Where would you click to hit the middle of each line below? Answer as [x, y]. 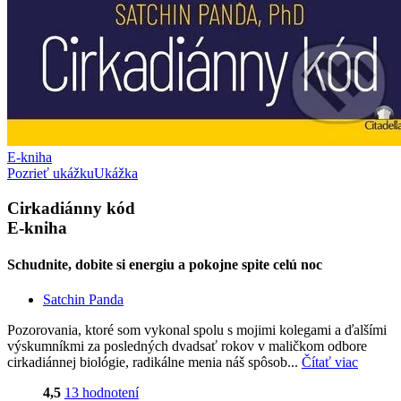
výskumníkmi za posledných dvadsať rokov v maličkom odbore [187, 346]
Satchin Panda [83, 300]
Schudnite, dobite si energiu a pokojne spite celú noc [165, 264]
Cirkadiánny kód [71, 208]
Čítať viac [330, 363]
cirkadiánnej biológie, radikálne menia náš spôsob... [154, 363]
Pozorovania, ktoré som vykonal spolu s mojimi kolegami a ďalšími [197, 330]
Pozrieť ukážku [51, 173]
